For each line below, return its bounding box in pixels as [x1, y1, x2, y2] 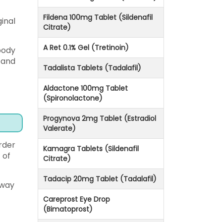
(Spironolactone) [43, 93, 103, 104]
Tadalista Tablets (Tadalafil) [43, 63, 141, 73]
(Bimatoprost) [43, 204, 93, 215]
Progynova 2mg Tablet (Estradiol [43, 113, 156, 124]
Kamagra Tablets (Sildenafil [43, 144, 139, 154]
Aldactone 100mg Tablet [43, 83, 128, 94]
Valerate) [43, 123, 76, 134]
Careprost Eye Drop [43, 194, 110, 205]
